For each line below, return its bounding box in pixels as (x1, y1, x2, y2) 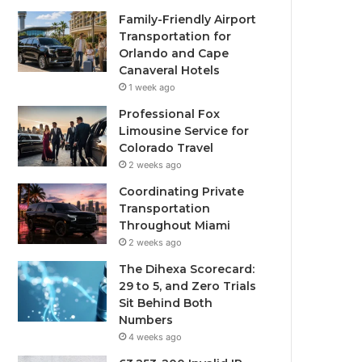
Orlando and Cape (119, 46, 229, 61)
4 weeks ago (128, 331, 183, 343)
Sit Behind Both (119, 296, 213, 310)
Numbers (119, 313, 174, 327)
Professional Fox (119, 107, 221, 121)
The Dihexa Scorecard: (119, 262, 255, 276)
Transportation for (119, 29, 232, 44)
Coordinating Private (119, 184, 245, 199)
